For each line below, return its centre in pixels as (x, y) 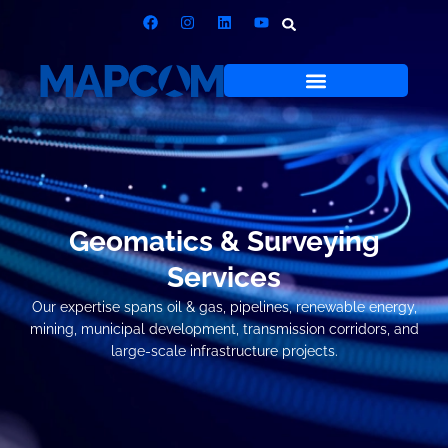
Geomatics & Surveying (224, 241)
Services (224, 277)
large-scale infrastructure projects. (224, 350)
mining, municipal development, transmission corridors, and (224, 328)
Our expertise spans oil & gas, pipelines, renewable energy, (224, 306)
